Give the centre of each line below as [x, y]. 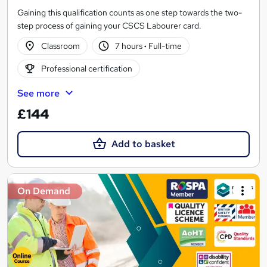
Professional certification [86, 68]
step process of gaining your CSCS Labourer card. [109, 26]
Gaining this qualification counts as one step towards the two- [130, 13]
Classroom [60, 46]
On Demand [44, 191]
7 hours [130, 46]
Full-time [164, 46]
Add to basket [143, 144]
